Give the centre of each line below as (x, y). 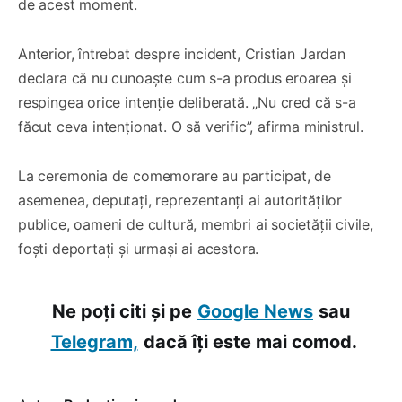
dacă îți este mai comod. (250, 342)
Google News (255, 312)
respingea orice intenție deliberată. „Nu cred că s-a (187, 103)
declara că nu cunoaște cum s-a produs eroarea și (185, 79)
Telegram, (94, 342)
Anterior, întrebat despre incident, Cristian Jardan (182, 54)
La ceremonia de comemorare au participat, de (175, 176)
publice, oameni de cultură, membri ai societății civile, (196, 225)
